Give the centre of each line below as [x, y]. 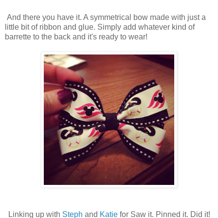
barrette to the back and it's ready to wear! [76, 36]
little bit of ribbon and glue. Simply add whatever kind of [100, 27]
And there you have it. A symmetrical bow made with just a [105, 17]
